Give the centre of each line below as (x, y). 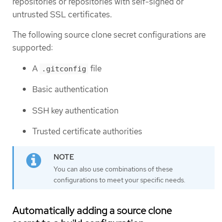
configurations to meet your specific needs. (119, 180)
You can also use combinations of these (113, 169)
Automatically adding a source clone (92, 210)
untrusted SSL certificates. (62, 15)
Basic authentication (70, 89)
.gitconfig (64, 69)
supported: (33, 48)
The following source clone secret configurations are (109, 35)
